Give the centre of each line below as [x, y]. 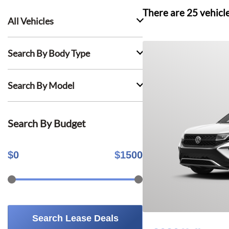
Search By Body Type [49, 53]
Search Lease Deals [75, 218]
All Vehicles [31, 21]
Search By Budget [47, 123]
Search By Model [41, 85]
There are [165, 13]
